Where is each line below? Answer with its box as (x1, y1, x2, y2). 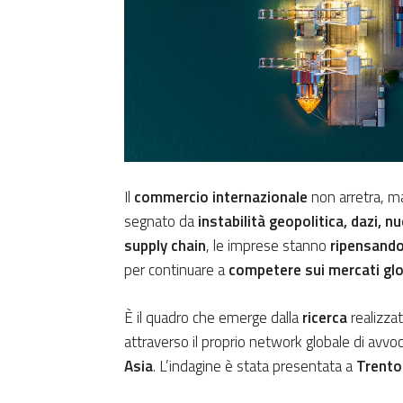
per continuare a (124, 258, 228, 282)
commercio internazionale (134, 185, 308, 210)
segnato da (124, 210, 198, 234)
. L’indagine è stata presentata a (153, 354, 356, 379)
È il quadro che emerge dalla (124, 306, 302, 330)
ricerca (302, 306, 347, 330)
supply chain (124, 234, 206, 258)
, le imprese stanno (206, 234, 330, 258)
